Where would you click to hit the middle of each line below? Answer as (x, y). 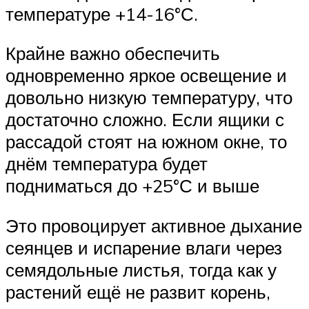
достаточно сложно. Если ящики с (145, 120)
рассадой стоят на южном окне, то (146, 142)
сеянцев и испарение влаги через (144, 247)
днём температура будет (107, 164)
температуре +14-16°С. (102, 13)
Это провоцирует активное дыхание (154, 225)
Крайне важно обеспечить (113, 53)
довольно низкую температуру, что (149, 98)
